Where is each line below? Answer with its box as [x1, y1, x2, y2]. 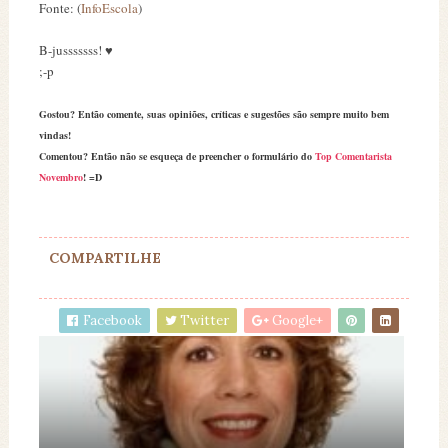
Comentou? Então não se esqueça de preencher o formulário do [38, 149, 315, 163]
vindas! [38, 128, 71, 142]
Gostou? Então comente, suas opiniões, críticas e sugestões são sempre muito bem [38, 107, 389, 121]
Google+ [269, 312, 324, 329]
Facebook [80, 312, 143, 329]
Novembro [38, 170, 83, 184]
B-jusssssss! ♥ [38, 41, 113, 59]
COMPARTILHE [48, 249, 161, 267]
